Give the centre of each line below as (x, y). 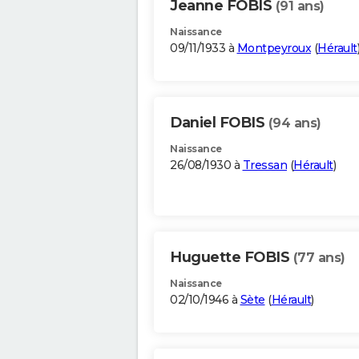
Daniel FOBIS (219, 123)
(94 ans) (294, 123)
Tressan (264, 165)
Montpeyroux (274, 48)
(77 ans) (319, 258)
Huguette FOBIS (232, 258)
